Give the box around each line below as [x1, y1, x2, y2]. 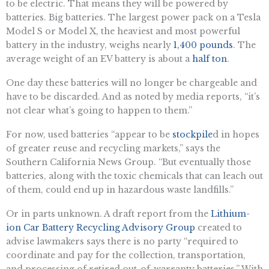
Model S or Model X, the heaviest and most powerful [6, 26, 240, 37]
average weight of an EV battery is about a [6, 53, 192, 65]
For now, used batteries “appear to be [6, 128, 172, 140]
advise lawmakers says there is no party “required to [6, 235, 238, 247]
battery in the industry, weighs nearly [6, 40, 174, 51]
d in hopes [213, 128, 259, 140]
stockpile [172, 128, 213, 140]
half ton [192, 53, 227, 65]
